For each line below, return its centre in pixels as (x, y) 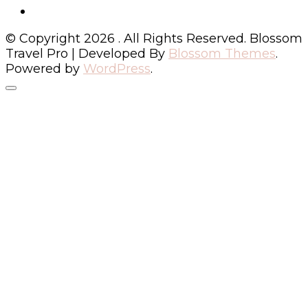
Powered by (44, 68)
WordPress (117, 68)
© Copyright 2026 (62, 38)
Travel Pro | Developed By (87, 53)
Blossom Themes (222, 53)
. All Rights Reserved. (184, 38)
